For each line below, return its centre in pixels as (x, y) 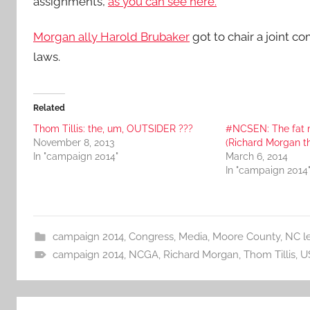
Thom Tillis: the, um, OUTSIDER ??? (113, 128)
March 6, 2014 (256, 156)
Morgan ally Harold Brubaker (111, 36)
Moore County (246, 236)
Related (49, 108)
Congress (151, 236)
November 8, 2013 (74, 142)
